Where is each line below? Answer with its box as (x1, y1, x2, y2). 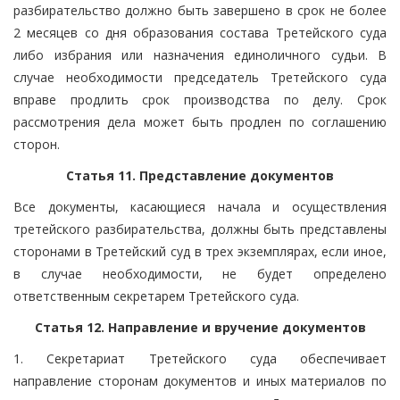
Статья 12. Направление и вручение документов (34, 318, 366, 336)
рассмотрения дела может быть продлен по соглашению (13, 112, 387, 130)
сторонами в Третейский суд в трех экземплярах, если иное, (13, 242, 387, 260)
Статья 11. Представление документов (66, 166, 334, 184)
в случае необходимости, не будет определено (13, 264, 387, 282)
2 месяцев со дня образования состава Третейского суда (13, 23, 387, 41)
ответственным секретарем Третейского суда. (13, 287, 299, 304)
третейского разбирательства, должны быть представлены (13, 220, 387, 237)
